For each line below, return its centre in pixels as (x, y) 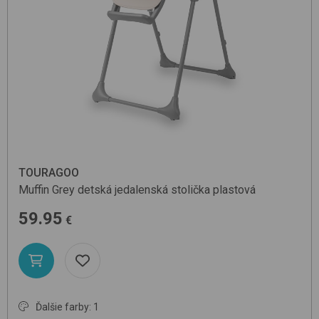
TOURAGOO (49, 172)
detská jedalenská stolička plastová (167, 189)
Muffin (34, 189)
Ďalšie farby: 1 (67, 307)
